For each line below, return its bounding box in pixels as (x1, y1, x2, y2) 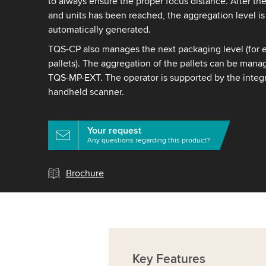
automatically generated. (47, 23, 151, 36)
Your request (87, 125, 141, 137)
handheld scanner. (47, 85, 124, 98)
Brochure (65, 167, 104, 179)
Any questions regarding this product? (87, 136, 210, 145)
